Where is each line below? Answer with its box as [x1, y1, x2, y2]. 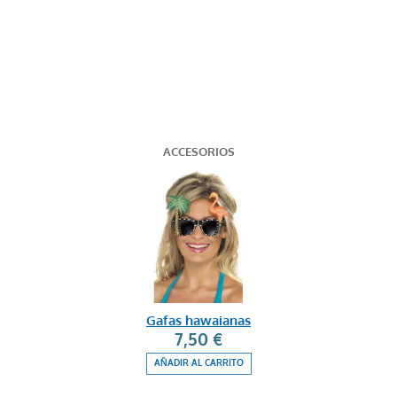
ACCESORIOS [162, 144, 235, 160]
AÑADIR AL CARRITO [153, 357, 244, 369]
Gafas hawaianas [146, 312, 251, 330]
